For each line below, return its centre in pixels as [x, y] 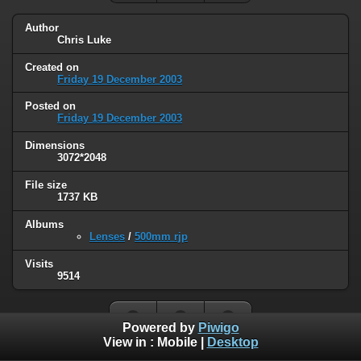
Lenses [107, 237]
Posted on [50, 106]
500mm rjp [161, 237]
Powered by [160, 328]
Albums [44, 225]
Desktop [232, 342]
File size [46, 185]
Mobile [177, 342]
